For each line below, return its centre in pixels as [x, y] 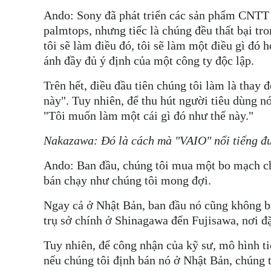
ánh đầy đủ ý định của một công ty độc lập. [149, 61]
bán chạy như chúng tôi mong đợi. [127, 181]
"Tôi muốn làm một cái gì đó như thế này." [149, 116]
